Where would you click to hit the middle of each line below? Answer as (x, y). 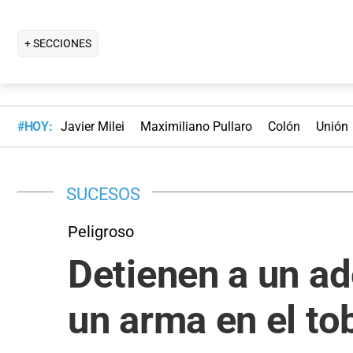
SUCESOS (103, 193)
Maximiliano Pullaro (196, 127)
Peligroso (101, 231)
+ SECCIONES (58, 43)
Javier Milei (92, 127)
